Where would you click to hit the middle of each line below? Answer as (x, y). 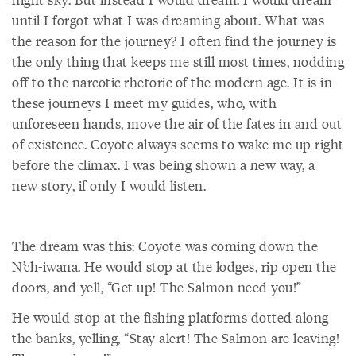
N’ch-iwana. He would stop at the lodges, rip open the (174, 266)
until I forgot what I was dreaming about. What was (168, 20)
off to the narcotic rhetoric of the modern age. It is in (172, 82)
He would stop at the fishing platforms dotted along (170, 317)
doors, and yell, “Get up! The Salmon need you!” (159, 287)
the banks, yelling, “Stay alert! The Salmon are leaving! (176, 338)
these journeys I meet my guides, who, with (144, 103)
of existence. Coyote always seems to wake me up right (178, 144)
